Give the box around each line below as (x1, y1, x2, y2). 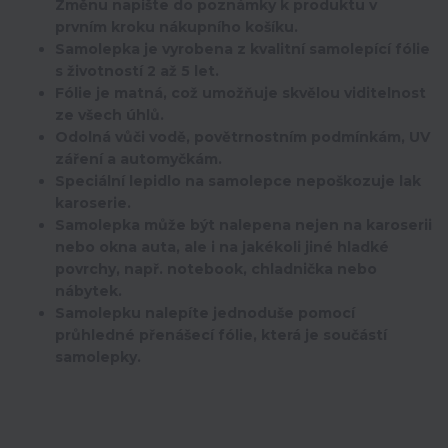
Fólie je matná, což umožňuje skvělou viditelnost (55, 84, 426, 103)
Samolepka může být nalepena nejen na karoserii (55, 216, 432, 235)
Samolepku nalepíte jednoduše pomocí (55, 304, 355, 323)
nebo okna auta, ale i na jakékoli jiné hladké (55, 238, 389, 257)
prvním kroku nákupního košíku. (55, 18, 298, 37)
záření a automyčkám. (55, 150, 222, 169)
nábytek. (55, 282, 122, 301)
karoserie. (55, 194, 131, 213)
